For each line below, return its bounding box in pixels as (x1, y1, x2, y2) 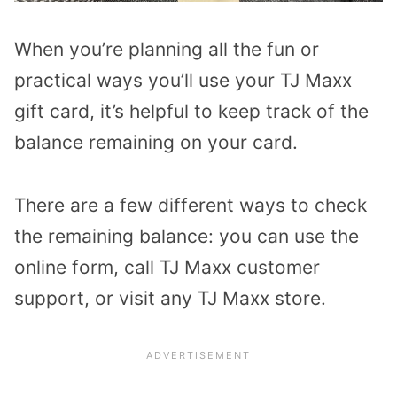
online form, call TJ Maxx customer (14, 255, 320, 278)
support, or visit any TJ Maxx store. (14, 286, 326, 309)
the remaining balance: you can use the (14, 224, 359, 247)
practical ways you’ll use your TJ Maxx (14, 69, 352, 92)
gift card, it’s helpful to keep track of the (14, 100, 369, 123)
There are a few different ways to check (14, 193, 367, 216)
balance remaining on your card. (14, 131, 298, 154)
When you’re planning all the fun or (14, 38, 319, 61)
